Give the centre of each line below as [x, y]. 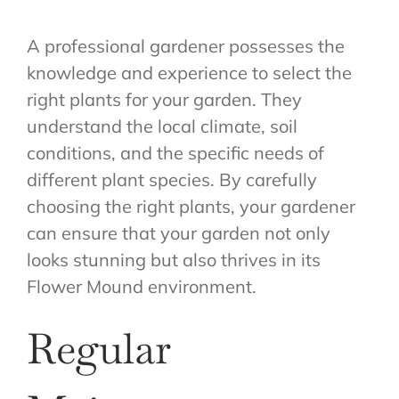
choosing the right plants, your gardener [191, 207]
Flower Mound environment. [142, 287]
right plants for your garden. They [164, 100]
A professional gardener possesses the [186, 46]
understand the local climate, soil [162, 126]
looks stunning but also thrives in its [174, 260]
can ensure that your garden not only [179, 233]
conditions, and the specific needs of [175, 153]
